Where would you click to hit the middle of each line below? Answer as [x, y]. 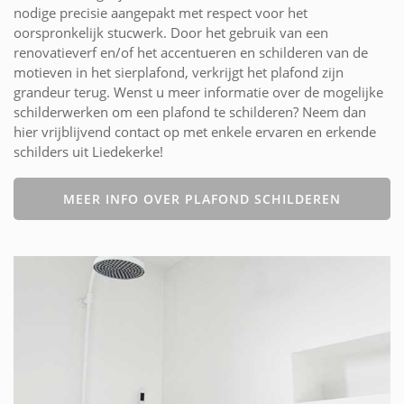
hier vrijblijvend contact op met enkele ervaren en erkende [195, 131]
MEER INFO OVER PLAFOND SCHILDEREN [202, 198]
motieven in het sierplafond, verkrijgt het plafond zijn [179, 72]
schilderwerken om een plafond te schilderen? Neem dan [190, 111]
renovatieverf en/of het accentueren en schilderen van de [191, 52]
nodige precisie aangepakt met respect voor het [161, 12]
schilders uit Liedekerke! [88, 151]
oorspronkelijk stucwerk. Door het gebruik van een [171, 32]
